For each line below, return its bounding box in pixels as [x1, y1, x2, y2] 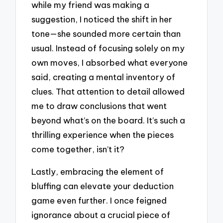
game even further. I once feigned [31, 195, 167, 206]
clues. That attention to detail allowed [31, 86, 185, 97]
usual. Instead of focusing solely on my [31, 43, 185, 54]
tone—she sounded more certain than [31, 28, 181, 39]
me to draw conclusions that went [31, 101, 167, 111]
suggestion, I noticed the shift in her [31, 14, 173, 25]
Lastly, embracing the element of [31, 166, 164, 177]
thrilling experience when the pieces [31, 129, 174, 140]
